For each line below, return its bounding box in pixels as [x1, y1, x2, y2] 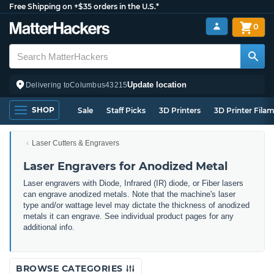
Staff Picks [106, 106, 146, 115]
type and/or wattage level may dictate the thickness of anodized [23, 201, 250, 210]
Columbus [70, 80, 106, 89]
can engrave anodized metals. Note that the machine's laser [23, 190, 235, 199]
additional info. [23, 223, 75, 232]
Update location [127, 80, 187, 89]
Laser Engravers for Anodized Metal [23, 160, 228, 173]
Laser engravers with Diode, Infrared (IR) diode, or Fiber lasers [23, 179, 243, 188]
